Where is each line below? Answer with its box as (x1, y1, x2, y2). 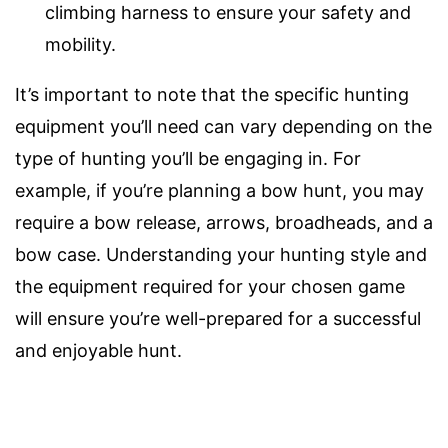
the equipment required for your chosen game (15, 275, 405, 297)
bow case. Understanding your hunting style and (15, 243, 427, 265)
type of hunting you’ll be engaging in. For (15, 147, 361, 169)
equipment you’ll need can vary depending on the (15, 115, 432, 137)
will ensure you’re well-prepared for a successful (15, 307, 421, 329)
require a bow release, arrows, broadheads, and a (15, 211, 433, 233)
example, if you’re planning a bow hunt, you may (15, 179, 424, 201)
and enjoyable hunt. (15, 339, 182, 361)
